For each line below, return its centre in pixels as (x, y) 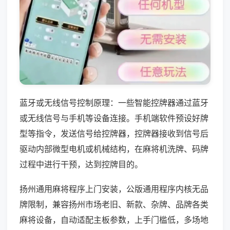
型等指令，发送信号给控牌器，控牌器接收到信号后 (114, 133)
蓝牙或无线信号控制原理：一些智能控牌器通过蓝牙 (114, 102)
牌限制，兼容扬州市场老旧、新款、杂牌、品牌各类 (114, 204)
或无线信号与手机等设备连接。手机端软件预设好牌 (114, 118)
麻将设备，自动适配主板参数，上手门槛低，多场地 (114, 219)
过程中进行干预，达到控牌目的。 (81, 164)
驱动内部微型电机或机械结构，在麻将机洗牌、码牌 (114, 149)
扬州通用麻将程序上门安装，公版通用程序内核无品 (114, 189)
